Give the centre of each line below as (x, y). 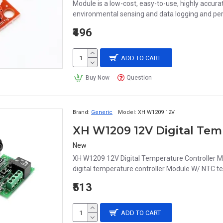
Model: (127, 112)
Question (139, 78)
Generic (102, 112)
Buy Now (97, 78)
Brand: (81, 112)
